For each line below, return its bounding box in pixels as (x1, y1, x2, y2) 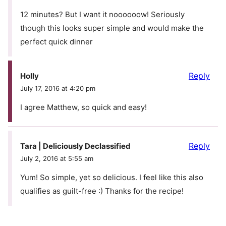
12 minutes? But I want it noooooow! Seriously (20, 9, 185, 19)
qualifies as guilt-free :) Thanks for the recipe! (20, 186, 184, 196)
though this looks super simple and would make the (20, 23, 204, 33)
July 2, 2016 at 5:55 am (20, 154, 93, 163)
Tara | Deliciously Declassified (20, 141, 131, 151)
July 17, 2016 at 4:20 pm (20, 84, 95, 93)
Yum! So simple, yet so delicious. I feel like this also (20, 173, 203, 183)
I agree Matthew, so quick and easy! (20, 102, 147, 112)
